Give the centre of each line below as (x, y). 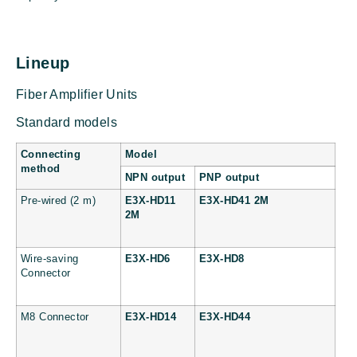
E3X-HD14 (151, 318)
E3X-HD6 (148, 259)
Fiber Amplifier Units (77, 95)
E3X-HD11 (151, 201)
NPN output (155, 178)
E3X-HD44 (225, 318)
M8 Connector (55, 318)
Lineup (43, 63)
